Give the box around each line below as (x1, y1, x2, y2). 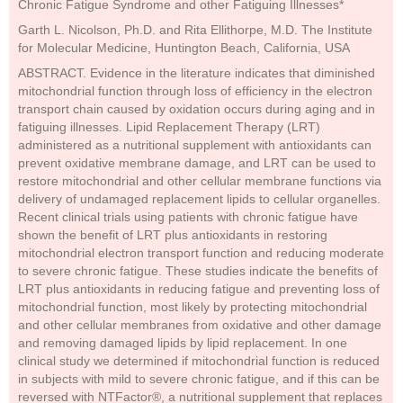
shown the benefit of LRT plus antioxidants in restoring (18, 228, 327, 242)
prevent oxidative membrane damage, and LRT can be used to (18, 156, 376, 170)
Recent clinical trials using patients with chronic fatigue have (18, 210, 358, 224)
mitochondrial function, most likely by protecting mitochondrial (18, 300, 367, 314)
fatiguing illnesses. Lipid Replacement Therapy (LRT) (18, 120, 320, 134)
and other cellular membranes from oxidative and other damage (18, 318, 381, 332)
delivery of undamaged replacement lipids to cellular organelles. (18, 192, 381, 206)
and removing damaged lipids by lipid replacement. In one (18, 336, 347, 350)
